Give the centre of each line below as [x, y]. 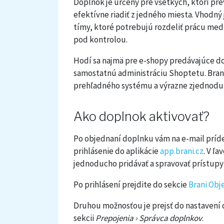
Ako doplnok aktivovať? [141, 116]
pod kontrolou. [100, 39]
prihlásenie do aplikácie [117, 151]
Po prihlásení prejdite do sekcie [131, 184]
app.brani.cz [182, 151]
